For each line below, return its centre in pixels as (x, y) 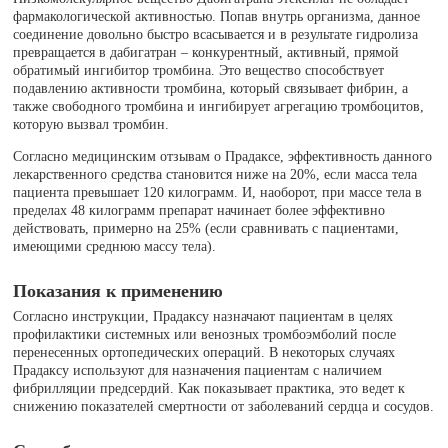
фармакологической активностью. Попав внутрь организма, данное (217, 17)
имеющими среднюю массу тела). (115, 247)
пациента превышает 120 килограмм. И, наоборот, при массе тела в (218, 193)
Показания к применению (118, 291)
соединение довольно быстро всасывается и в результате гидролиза (216, 35)
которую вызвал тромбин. (91, 125)
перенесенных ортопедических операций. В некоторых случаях (204, 353)
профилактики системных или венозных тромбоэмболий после (205, 335)
